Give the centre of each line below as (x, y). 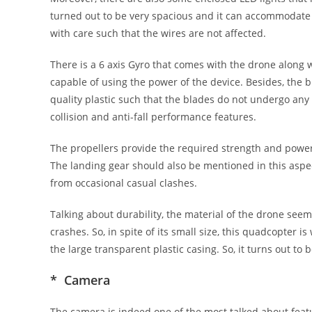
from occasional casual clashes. (124, 182)
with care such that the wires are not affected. (158, 33)
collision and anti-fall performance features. (153, 116)
